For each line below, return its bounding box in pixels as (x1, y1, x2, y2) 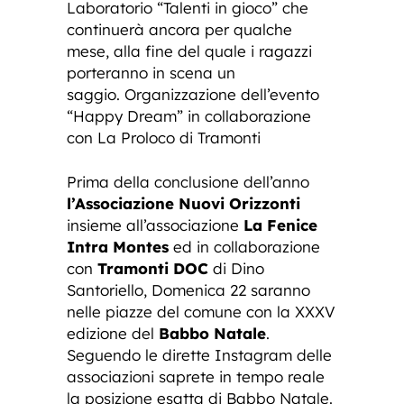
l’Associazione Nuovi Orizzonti (67, 193, 300, 213)
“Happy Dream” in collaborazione (67, 106, 311, 125)
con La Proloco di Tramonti (67, 127, 261, 147)
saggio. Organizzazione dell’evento (67, 84, 319, 104)
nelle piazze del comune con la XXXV (67, 301, 335, 321)
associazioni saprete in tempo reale (67, 366, 325, 386)
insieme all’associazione (67, 215, 243, 234)
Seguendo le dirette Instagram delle (67, 344, 332, 364)
